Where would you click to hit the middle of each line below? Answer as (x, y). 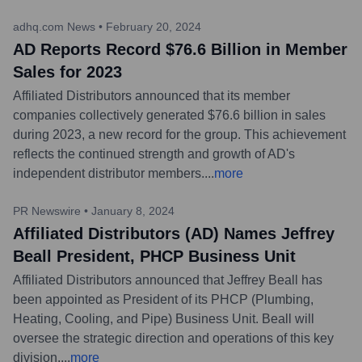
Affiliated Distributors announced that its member (152, 95)
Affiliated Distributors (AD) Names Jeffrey (174, 233)
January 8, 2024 (133, 210)
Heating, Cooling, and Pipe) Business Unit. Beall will (164, 318)
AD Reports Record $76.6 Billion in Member (180, 49)
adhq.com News (54, 26)
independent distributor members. (109, 173)
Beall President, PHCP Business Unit (154, 256)
